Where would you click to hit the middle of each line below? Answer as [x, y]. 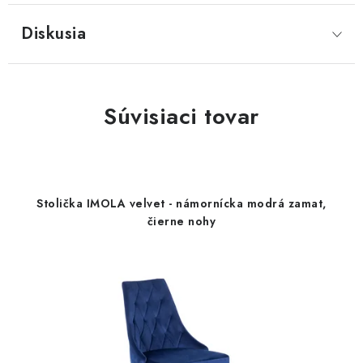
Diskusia [53, 34]
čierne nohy [181, 221]
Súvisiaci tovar [181, 116]
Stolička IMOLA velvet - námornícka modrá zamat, [181, 203]
